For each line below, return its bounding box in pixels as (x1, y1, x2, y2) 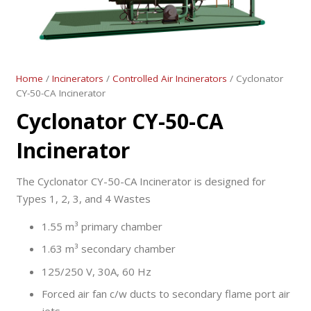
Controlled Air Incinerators (112, 72, 227, 85)
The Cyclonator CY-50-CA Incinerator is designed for (15, 174, 266, 188)
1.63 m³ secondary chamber (42, 242, 176, 256)
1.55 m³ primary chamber (42, 219, 162, 233)
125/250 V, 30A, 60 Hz (42, 264, 151, 278)
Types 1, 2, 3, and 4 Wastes (15, 191, 151, 205)
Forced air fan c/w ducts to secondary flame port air (42, 287, 290, 301)
